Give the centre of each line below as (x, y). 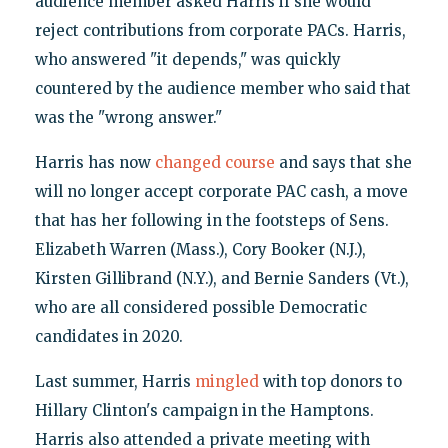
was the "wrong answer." (128, 117)
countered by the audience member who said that (222, 88)
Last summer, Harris (114, 381)
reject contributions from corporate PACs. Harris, (220, 30)
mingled (226, 381)
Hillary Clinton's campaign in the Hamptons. (204, 410)
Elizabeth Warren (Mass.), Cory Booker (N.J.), (200, 249)
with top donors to (330, 381)
